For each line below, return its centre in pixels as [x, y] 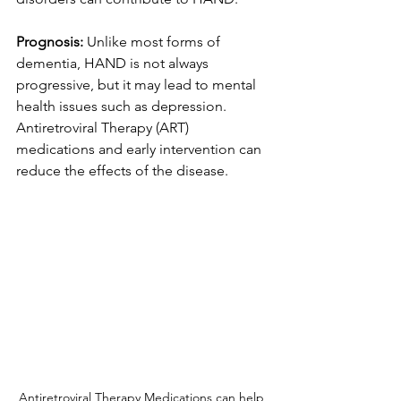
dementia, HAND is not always [114, 63]
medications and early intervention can [141, 149]
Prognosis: [50, 42]
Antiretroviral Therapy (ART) [104, 128]
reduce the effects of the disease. [122, 171]
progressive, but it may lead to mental [138, 85]
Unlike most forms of [154, 42]
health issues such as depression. [125, 106]
